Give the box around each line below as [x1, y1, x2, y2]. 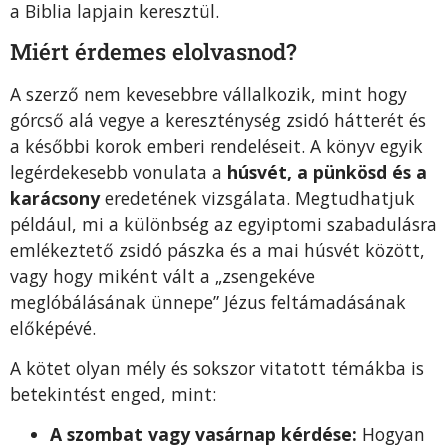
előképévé [10, 315, 92, 340]
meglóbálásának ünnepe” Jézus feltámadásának [10, 289, 406, 314]
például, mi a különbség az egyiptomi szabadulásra [10, 211, 437, 236]
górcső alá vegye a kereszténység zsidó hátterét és [10, 107, 426, 132]
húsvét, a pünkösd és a [227, 159, 427, 184]
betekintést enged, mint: [10, 382, 216, 407]
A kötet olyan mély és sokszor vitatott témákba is [10, 356, 424, 381]
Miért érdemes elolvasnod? [10, 36, 297, 66]
